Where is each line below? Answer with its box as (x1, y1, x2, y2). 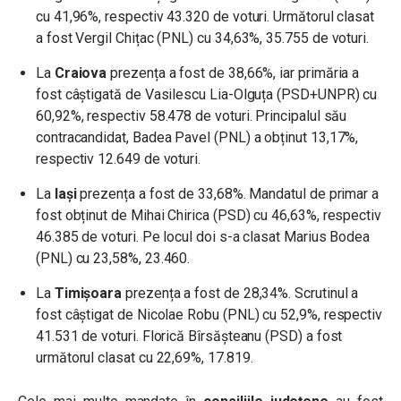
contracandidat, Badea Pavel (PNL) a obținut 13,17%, (36, 129, 359, 147)
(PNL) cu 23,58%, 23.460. (36, 250, 191, 268)
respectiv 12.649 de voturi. (36, 150, 201, 168)
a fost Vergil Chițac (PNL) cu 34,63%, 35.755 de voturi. (36, 30, 370, 47)
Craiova (50, 64, 111, 82)
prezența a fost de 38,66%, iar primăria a (110, 64, 360, 82)
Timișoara (50, 285, 126, 303)
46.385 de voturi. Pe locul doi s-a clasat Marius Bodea (36, 228, 371, 246)
